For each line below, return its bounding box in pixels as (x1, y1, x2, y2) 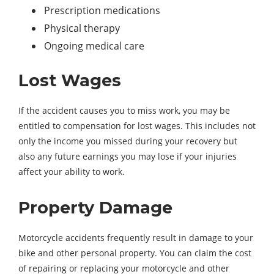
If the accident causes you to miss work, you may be (18, 105, 230, 117)
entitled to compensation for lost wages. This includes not (18, 120, 256, 132)
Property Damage (18, 198, 172, 218)
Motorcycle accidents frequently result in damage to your (18, 232, 253, 244)
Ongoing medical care (44, 39, 144, 53)
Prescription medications (44, 4, 160, 18)
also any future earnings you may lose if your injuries (18, 150, 237, 163)
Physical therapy (44, 21, 120, 35)
